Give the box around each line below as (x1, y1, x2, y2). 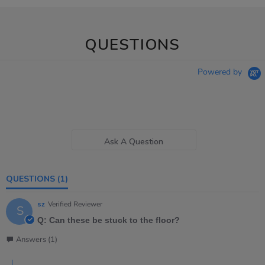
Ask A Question (104, 135, 164, 147)
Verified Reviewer (48, 199, 102, 209)
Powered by (198, 66, 244, 78)
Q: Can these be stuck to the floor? (37, 215, 180, 225)
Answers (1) (16, 234, 57, 245)
